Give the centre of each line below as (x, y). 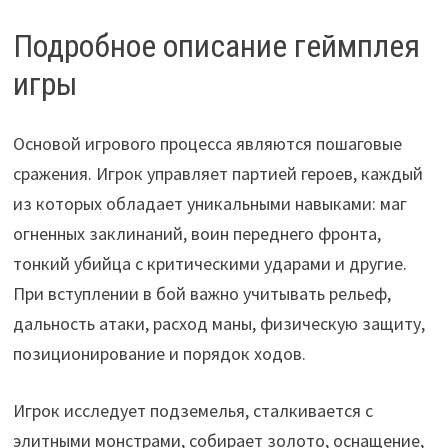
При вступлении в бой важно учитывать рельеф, (201, 294)
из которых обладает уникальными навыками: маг (209, 204)
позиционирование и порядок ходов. (159, 354)
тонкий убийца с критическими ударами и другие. (209, 264)
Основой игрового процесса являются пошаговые (207, 144)
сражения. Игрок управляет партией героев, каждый (217, 174)
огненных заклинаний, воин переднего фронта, (196, 234)
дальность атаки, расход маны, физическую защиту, (218, 324)
